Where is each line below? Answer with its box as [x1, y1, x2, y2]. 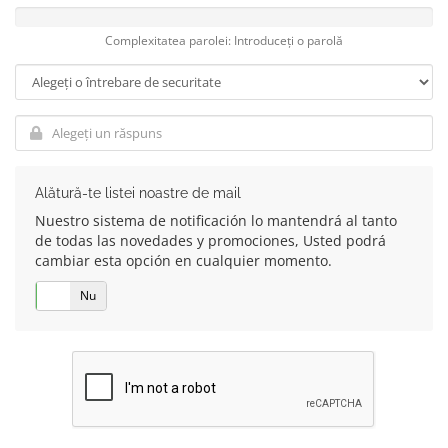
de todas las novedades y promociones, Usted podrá [35, 231, 386, 250]
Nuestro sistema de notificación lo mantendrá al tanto [35, 211, 397, 230]
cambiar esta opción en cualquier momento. [35, 251, 332, 270]
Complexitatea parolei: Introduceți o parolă [105, 32, 343, 48]
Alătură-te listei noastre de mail [35, 185, 241, 201]
